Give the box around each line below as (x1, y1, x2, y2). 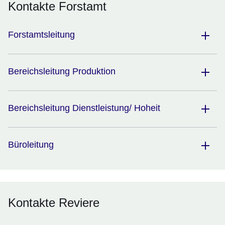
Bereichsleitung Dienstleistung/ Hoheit (8, 103, 160, 114)
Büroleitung (8, 140, 54, 150)
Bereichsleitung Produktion (8, 66, 116, 77)
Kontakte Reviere (8, 196, 99, 210)
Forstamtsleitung (8, 30, 75, 40)
